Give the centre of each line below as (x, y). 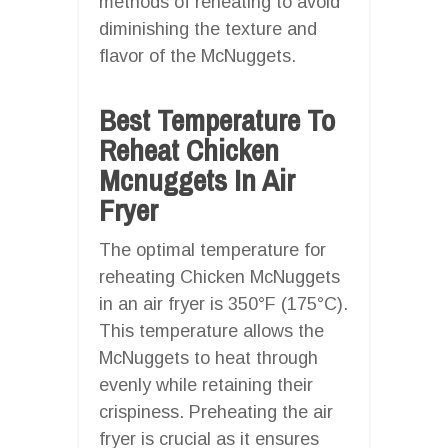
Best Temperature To (217, 119)
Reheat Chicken (189, 149)
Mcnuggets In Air (197, 179)
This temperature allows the (211, 330)
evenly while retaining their (206, 384)
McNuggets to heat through (208, 357)
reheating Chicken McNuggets (219, 276)
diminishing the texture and (208, 28)
